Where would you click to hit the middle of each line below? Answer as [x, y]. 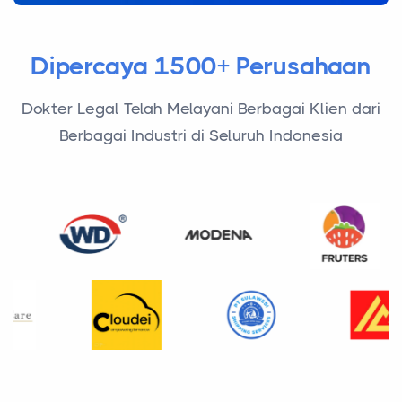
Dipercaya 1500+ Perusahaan [201, 66]
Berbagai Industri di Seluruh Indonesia [201, 135]
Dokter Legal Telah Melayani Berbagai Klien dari [201, 108]
